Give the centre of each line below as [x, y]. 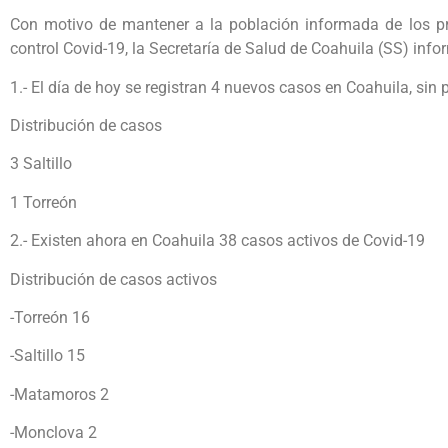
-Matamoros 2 [59, 394]
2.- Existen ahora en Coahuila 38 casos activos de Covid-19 [217, 241]
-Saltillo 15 [47, 356]
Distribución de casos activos [113, 279]
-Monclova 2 [53, 433]
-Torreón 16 [50, 317]
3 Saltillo [41, 164]
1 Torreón [43, 202]
